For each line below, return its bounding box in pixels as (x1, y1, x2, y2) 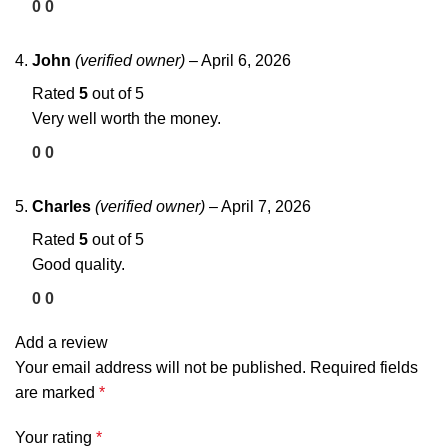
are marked (15, 383, 99, 401)
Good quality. (32, 255, 125, 273)
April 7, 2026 (221, 197, 311, 215)
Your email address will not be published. (15, 358, 306, 376)
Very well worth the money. (32, 109, 221, 127)
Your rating (15, 428, 96, 446)
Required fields (310, 358, 418, 376)
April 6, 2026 (201, 51, 291, 69)
